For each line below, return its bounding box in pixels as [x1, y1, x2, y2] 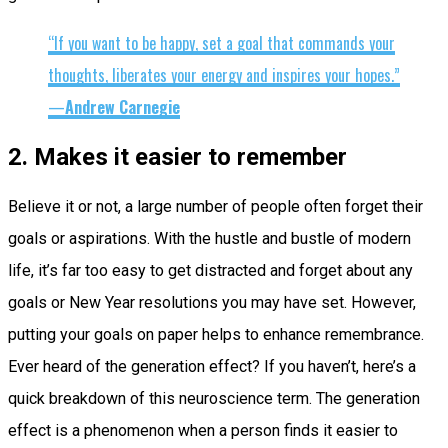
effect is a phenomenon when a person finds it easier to [8, 420, 398, 440]
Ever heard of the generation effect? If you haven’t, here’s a [8, 356, 416, 376]
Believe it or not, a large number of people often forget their [8, 196, 423, 216]
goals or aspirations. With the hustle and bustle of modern [8, 228, 411, 248]
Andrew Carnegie [65, 94, 180, 119]
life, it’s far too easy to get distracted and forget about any [8, 260, 413, 280]
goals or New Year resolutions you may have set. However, [8, 292, 416, 312]
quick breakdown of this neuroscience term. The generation [8, 388, 420, 408]
